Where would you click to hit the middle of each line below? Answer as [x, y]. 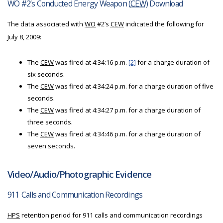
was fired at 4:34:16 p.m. [91, 62]
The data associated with [46, 24]
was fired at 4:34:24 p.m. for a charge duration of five [134, 86]
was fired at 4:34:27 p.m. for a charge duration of [127, 110]
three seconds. [50, 122]
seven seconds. [51, 146]
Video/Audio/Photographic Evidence [79, 174]
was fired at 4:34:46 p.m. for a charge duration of [127, 134]
